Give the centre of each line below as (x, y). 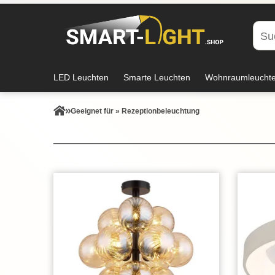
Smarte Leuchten (157, 77)
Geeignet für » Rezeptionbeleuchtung (135, 111)
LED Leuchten (81, 77)
